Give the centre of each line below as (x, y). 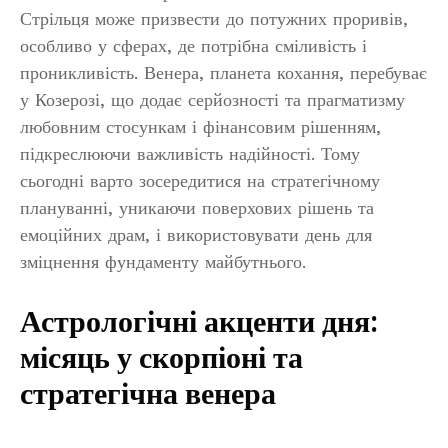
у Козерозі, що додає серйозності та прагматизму (212, 100)
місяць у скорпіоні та (161, 359)
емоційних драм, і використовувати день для (196, 235)
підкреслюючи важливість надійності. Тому (190, 154)
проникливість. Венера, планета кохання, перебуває (223, 73)
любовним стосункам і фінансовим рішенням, (200, 127)
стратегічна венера (148, 395)
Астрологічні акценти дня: (199, 323)
